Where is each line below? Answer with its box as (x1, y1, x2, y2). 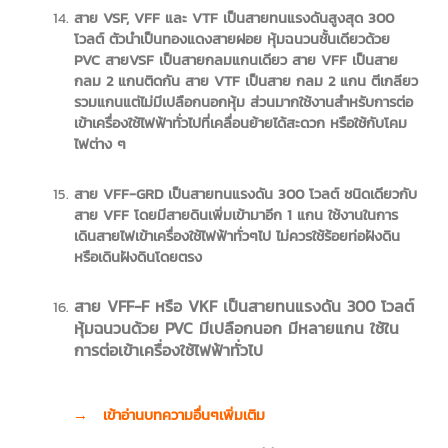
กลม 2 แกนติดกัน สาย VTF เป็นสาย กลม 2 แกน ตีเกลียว (73, 70, 418, 93)
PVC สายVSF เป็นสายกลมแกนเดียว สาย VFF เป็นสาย (73, 49, 398, 72)
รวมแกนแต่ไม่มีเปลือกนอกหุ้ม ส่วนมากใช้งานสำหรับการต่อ (73, 91, 413, 114)
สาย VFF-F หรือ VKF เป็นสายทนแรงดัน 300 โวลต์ (73, 293, 414, 318)
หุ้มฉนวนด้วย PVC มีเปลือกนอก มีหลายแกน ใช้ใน (73, 315, 399, 340)
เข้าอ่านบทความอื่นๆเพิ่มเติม (102, 403, 265, 426)
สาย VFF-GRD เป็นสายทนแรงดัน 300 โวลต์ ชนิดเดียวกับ (73, 182, 417, 205)
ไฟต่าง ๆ (73, 133, 126, 156)
